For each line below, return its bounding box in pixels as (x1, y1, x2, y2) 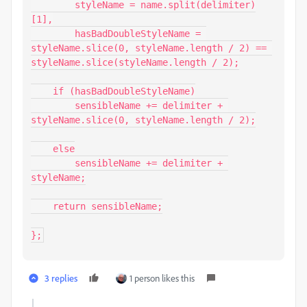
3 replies (45, 272, 77, 284)
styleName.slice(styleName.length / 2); (31, 57, 239, 68)
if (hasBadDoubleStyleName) (31, 86, 53, 97)
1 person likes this (130, 272, 195, 284)
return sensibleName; (31, 201, 53, 212)
